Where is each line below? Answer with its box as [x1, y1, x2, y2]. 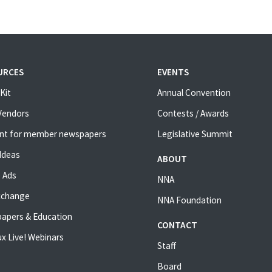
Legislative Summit [157, 128, 233, 140]
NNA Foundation [157, 194, 222, 206]
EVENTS [157, 66, 189, 78]
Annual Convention [157, 87, 231, 99]
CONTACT [157, 219, 197, 231]
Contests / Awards [157, 107, 229, 120]
